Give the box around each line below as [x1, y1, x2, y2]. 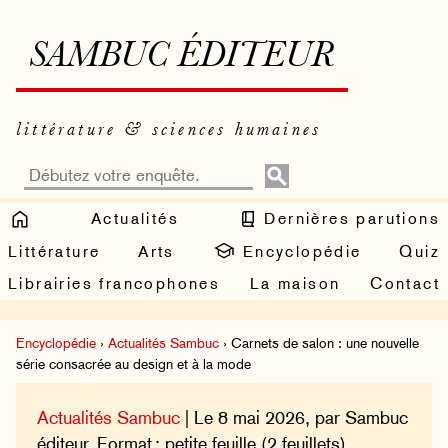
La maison [249, 274, 341, 294]
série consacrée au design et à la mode [16, 356, 251, 373]
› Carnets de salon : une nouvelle [219, 335, 419, 352]
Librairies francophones [8, 274, 221, 294]
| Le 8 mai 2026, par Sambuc [180, 406, 409, 428]
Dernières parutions [258, 208, 440, 228]
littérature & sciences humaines [16, 121, 322, 139]
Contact [370, 274, 440, 294]
